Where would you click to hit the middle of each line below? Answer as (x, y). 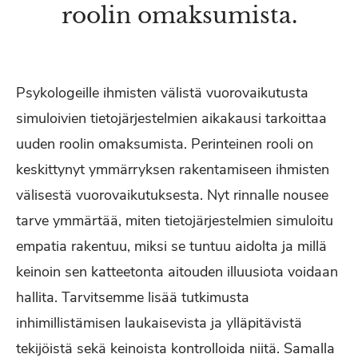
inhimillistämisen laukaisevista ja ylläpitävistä (159, 323)
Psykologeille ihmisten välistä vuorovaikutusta (162, 93)
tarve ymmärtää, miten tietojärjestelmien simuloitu (175, 221)
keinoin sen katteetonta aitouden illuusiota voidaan (177, 272)
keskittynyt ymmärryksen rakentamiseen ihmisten (173, 169)
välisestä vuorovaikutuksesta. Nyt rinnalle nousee (172, 195)
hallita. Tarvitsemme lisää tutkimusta (133, 297)
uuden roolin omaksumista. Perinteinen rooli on (165, 144)
